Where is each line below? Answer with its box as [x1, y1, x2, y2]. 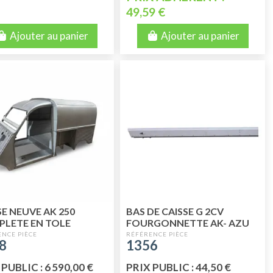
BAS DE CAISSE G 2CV [126, 205, 224, 217]
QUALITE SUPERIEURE [126, 228, 229, 240]
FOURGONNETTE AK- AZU [126, 216, 250, 229]
